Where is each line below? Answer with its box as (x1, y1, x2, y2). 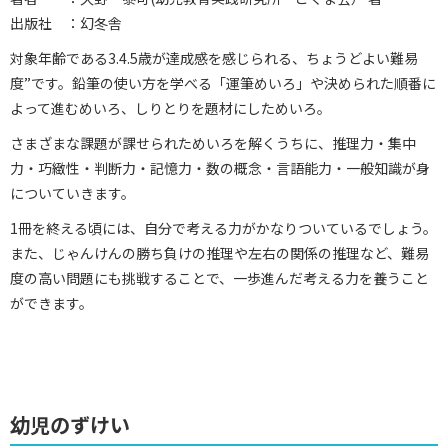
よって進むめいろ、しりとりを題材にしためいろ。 (10, 98, 331, 118)
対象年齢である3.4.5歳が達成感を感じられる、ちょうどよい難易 (10, 48, 418, 68)
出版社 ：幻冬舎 (10, 13, 122, 33)
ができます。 (10, 293, 93, 313)
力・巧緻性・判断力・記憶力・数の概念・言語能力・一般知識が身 (10, 158, 430, 178)
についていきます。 (10, 183, 135, 203)
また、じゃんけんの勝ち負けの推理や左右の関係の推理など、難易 (10, 243, 429, 263)
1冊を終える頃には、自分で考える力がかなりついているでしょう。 (10, 218, 437, 238)
